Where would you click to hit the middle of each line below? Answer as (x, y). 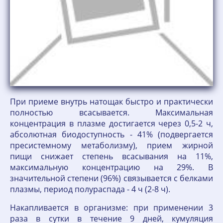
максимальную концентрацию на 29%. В (111, 167)
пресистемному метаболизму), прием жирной (111, 145)
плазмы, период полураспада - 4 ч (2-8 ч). (90, 189)
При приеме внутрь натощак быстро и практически (111, 102)
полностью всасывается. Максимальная (111, 112)
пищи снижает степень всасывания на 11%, (111, 156)
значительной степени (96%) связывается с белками (111, 178)
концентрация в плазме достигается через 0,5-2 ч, (111, 123)
